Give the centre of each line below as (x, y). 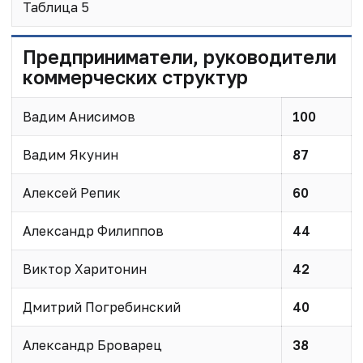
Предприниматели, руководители (179, 56)
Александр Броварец (92, 345)
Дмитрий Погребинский (101, 307)
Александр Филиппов (93, 231)
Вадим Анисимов (79, 116)
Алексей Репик (71, 192)
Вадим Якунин (70, 154)
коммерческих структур (135, 77)
